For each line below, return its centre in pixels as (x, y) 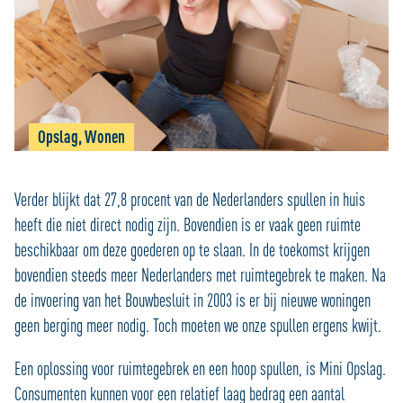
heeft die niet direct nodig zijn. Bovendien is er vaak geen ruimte (188, 224)
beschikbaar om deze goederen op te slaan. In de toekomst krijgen (192, 250)
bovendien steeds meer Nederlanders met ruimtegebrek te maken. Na (200, 275)
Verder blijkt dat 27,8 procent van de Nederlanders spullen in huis (190, 199)
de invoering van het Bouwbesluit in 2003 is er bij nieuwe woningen (193, 300)
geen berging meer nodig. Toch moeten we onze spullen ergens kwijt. (198, 325)
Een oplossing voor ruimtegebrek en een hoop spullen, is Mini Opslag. (200, 368)
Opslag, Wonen (81, 137)
